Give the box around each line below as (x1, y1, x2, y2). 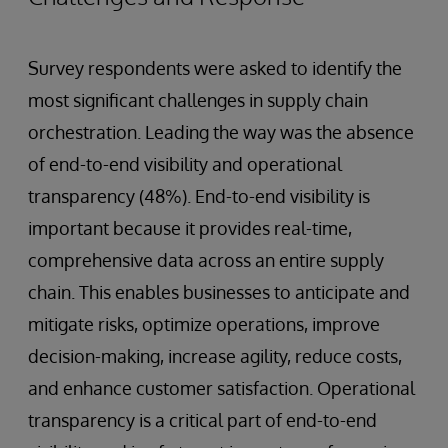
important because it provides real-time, (28, 216, 352, 239)
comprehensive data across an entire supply (28, 248, 384, 271)
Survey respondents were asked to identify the (28, 56, 402, 79)
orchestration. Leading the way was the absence (28, 120, 414, 143)
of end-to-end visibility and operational (28, 152, 342, 175)
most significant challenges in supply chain (28, 88, 368, 111)
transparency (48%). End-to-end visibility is (28, 184, 370, 207)
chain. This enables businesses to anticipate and (28, 280, 410, 303)
